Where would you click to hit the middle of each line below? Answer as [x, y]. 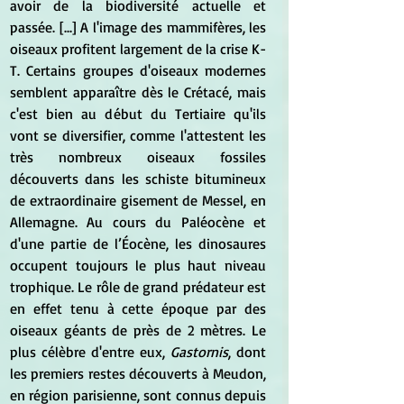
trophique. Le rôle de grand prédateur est [138, 286]
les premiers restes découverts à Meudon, [138, 373]
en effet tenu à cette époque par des [138, 308]
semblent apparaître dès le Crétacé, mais [138, 92]
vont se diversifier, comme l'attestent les [138, 135]
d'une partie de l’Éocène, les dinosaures [138, 243]
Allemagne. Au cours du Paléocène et [138, 221]
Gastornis [197, 351]
